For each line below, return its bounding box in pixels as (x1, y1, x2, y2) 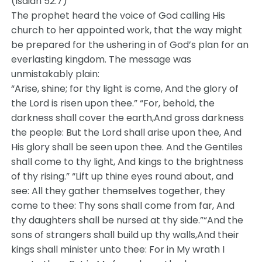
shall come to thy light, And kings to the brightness (11, 155, 244, 168)
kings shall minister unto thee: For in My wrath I (11, 243, 225, 256)
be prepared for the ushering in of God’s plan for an (11, 38, 249, 51)
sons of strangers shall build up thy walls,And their (11, 228, 240, 242)
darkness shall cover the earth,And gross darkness (11, 111, 244, 125)
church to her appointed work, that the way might (11, 23, 243, 37)
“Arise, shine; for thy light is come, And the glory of (11, 82, 239, 95)
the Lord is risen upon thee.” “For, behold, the (11, 96, 215, 110)
